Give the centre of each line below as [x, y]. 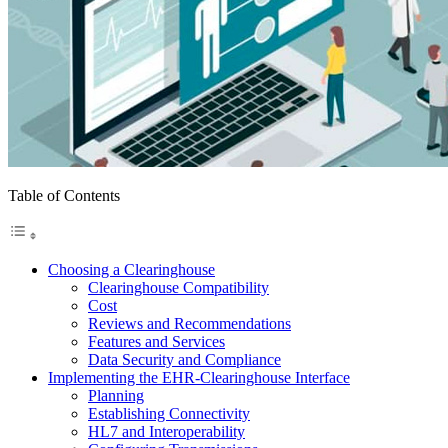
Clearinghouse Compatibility [178, 287]
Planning [116, 395]
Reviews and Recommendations [189, 323]
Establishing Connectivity [169, 413]
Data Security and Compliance [184, 359]
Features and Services [156, 341]
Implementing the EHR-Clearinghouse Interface [199, 377]
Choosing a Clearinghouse [131, 269]
